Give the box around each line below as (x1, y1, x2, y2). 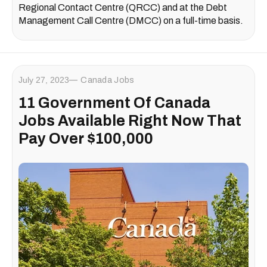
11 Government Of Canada (18, 95, 210, 111)
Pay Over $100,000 (18, 131, 153, 147)
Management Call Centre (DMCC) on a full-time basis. (18, 15, 243, 26)
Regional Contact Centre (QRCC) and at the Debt (18, 2, 227, 13)
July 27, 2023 (18, 75, 69, 85)
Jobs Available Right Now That (18, 113, 241, 129)
